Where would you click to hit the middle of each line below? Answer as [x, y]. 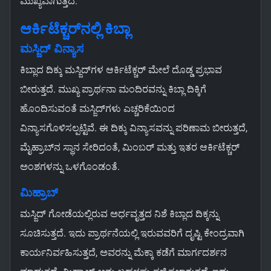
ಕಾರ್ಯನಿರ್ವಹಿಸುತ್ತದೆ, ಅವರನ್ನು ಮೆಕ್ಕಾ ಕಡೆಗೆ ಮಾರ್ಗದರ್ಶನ [123, 253]
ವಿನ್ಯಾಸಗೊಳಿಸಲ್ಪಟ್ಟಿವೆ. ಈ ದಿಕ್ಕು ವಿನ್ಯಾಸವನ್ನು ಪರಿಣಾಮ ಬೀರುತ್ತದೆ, [134, 128]
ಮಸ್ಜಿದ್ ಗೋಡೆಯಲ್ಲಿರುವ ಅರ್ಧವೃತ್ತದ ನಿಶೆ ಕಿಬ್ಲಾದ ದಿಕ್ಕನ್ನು [119, 214]
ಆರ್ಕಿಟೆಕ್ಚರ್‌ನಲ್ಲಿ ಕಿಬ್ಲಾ [75, 29]
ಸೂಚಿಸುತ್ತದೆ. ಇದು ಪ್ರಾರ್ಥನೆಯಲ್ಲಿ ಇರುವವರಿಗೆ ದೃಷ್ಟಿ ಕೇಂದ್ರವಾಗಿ [132, 233]
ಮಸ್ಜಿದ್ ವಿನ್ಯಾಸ [52, 49]
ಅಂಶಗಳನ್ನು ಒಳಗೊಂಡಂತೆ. [70, 167]
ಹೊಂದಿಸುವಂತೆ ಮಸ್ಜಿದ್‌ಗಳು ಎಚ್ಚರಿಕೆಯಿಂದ [97, 109]
